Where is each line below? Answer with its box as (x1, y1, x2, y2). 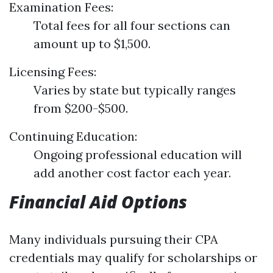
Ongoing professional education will (34, 147, 242, 162)
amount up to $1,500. (34, 36, 151, 51)
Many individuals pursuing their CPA (9, 232, 218, 247)
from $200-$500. (34, 101, 128, 116)
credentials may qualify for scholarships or (9, 250, 257, 265)
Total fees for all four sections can (34, 18, 230, 33)
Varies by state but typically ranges (34, 82, 236, 97)
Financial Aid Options (9, 190, 187, 213)
